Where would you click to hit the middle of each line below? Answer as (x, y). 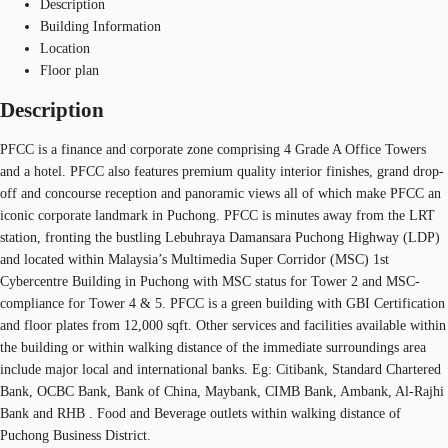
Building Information (100, 26)
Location (65, 48)
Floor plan (69, 70)
